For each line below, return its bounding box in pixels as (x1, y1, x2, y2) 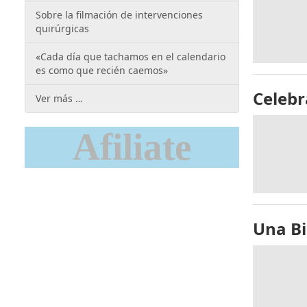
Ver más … (36, 92, 83, 105)
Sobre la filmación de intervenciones (36, 8, 203, 21)
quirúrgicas (36, 22, 89, 35)
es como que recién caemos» (36, 64, 168, 77)
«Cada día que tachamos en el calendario (36, 50, 225, 63)
